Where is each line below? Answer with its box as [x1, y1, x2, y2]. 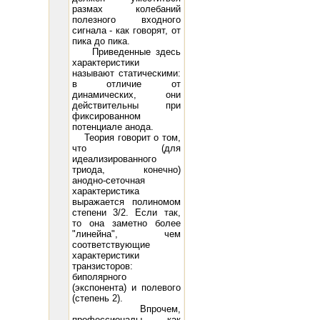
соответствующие [71, 239, 150, 250]
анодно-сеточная [71, 175, 145, 186]
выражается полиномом [71, 196, 181, 207]
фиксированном [71, 111, 141, 121]
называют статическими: [71, 68, 181, 79]
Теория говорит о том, [71, 132, 181, 143]
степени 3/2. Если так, [71, 207, 181, 218]
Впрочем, [71, 304, 181, 314]
